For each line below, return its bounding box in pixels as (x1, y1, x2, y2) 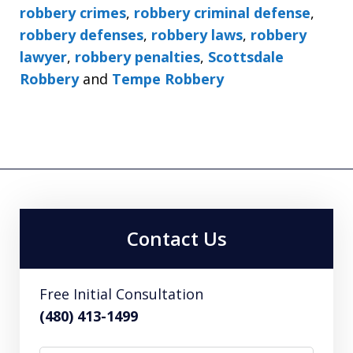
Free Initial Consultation (39, 284, 203, 304)
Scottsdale (208, 47, 284, 67)
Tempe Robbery (112, 69, 224, 89)
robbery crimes (20, 3, 126, 23)
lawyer (20, 47, 67, 67)
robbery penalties (75, 47, 200, 67)
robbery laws (151, 25, 243, 45)
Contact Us (126, 225, 227, 252)
